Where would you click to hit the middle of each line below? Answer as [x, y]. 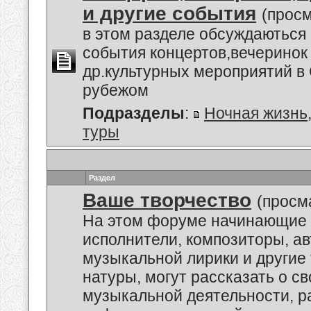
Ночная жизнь [256, 113]
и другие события [169, 14]
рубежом [116, 90]
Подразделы [134, 113]
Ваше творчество [167, 200]
